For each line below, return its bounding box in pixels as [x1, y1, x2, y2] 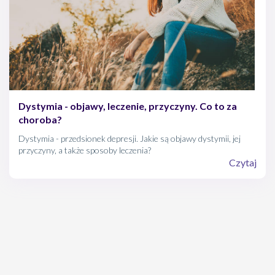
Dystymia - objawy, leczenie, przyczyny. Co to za [18, 100, 237, 112]
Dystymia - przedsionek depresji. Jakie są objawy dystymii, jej [18, 133, 241, 144]
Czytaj [229, 157, 257, 168]
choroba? [18, 114, 62, 125]
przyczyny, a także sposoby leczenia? [18, 145, 151, 155]
